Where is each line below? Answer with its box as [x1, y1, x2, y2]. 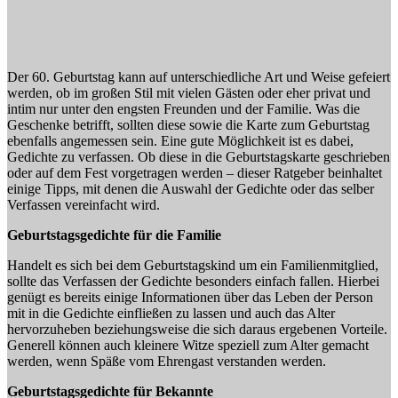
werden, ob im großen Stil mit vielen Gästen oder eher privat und [7, 84, 370, 100]
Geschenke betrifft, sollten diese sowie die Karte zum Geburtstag [7, 116, 370, 132]
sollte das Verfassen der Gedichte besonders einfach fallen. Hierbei [7, 273, 379, 289]
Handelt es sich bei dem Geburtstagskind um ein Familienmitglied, [7, 257, 378, 273]
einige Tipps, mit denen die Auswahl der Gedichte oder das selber [7, 180, 374, 196]
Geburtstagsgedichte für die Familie [7, 227, 221, 243]
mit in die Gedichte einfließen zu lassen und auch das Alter [7, 305, 335, 321]
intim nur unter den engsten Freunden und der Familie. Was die [7, 100, 360, 116]
